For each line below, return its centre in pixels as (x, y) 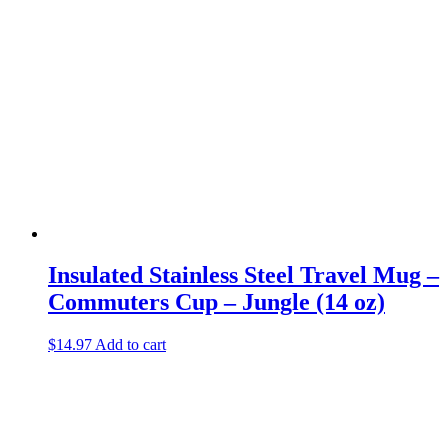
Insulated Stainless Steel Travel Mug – (243, 275)
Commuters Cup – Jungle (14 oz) (216, 302)
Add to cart (130, 345)
